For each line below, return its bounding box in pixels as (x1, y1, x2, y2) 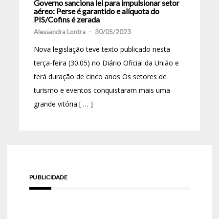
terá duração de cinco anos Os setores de (34, 71, 167, 81)
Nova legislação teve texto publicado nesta (34, 44, 170, 54)
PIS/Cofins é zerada (34, 14, 100, 24)
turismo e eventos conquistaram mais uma (34, 85, 170, 95)
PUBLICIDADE (29, 173, 67, 181)
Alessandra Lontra (34, 27, 86, 36)
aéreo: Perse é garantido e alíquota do (34, 6, 159, 16)
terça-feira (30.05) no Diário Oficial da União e (34, 58, 179, 67)
